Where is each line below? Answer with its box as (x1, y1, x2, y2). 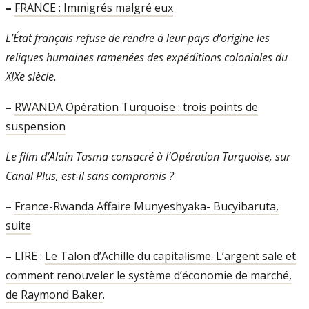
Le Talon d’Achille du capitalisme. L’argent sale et (45, 248, 296, 263)
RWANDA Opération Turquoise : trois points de (14, 99, 258, 114)
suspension (6, 119, 66, 134)
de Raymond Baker (6, 287, 103, 302)
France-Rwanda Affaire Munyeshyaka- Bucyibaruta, (14, 199, 279, 214)
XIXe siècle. (6, 69, 57, 84)
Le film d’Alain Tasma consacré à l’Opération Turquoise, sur (6, 149, 290, 164)
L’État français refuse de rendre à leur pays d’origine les (6, 30, 270, 46)
